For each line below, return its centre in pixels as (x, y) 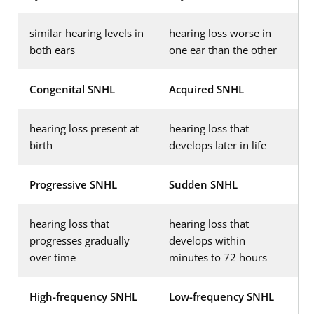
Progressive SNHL (73, 184)
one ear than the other (223, 49)
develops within (207, 240)
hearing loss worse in (220, 33)
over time (53, 257)
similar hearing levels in (87, 33)
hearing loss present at (84, 128)
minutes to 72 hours (218, 257)
